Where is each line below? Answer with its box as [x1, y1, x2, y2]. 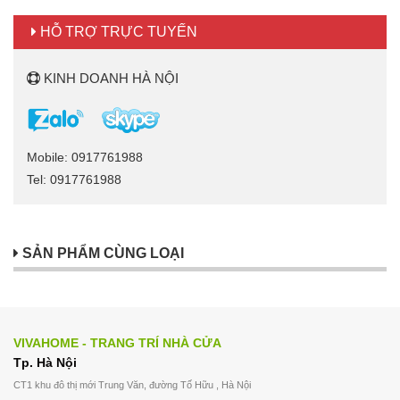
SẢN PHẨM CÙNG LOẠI [19, 246, 184, 262]
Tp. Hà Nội [13, 355, 77, 371]
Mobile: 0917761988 [27, 150, 143, 165]
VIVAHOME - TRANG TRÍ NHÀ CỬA [13, 336, 221, 351]
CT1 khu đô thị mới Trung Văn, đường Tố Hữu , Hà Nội [13, 379, 251, 391]
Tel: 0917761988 [27, 172, 121, 187]
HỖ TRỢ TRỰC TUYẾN [37, 23, 197, 39]
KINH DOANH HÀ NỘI [40, 70, 179, 86]
